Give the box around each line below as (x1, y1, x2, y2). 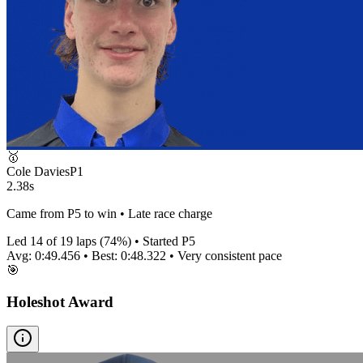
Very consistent (177, 248, 255, 263)
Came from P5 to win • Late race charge (6, 206, 212, 220)
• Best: (80, 248, 121, 263)
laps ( (73, 233, 104, 248)
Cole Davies (6, 164, 70, 178)
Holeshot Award (6, 293, 113, 310)
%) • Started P (117, 233, 189, 248)
